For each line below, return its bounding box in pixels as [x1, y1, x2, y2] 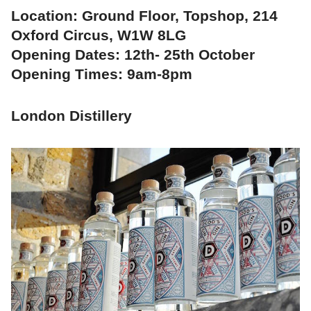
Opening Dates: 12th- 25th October [11, 46, 255, 62]
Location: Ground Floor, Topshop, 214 [11, 7, 278, 24]
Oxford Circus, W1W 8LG [11, 26, 186, 43]
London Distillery [11, 107, 132, 124]
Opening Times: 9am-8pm [11, 65, 192, 82]
